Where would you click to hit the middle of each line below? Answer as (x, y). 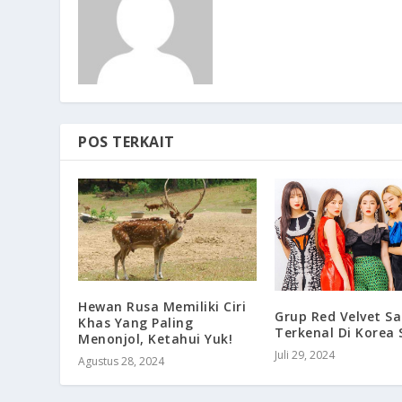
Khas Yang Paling (136, 322)
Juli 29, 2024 (305, 354)
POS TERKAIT (127, 142)
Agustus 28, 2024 (122, 361)
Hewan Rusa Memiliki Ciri (162, 306)
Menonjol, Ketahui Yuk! (156, 338)
